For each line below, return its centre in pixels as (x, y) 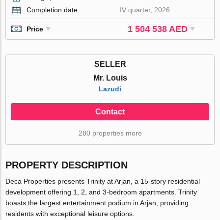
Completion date (52, 10)
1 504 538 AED (158, 29)
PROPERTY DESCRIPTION (67, 165)
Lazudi (110, 89)
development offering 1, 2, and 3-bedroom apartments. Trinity (101, 192)
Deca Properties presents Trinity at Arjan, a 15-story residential (103, 181)
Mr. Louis (110, 78)
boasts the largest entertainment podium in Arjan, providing (97, 203)
